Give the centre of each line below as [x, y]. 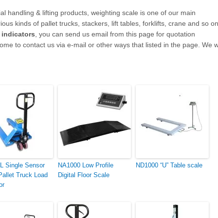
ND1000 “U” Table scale [169, 165]
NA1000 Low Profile [86, 165]
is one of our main [168, 12]
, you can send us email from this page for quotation [115, 34]
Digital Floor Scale [84, 175]
